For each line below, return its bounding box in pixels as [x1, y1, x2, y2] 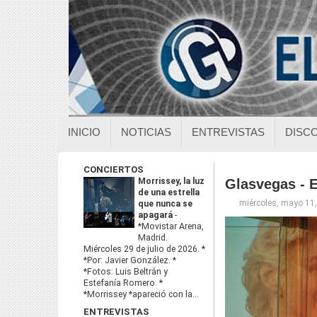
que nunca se [138, 199, 192, 209]
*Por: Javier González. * [83, 255, 176, 265]
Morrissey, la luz [138, 176, 204, 186]
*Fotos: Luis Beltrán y [83, 267, 168, 277]
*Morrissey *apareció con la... [83, 289, 199, 299]
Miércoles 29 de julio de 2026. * [83, 244, 205, 254]
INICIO [68, 126, 100, 138]
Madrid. [138, 233, 168, 243]
